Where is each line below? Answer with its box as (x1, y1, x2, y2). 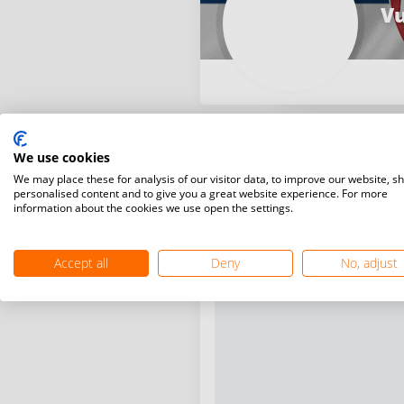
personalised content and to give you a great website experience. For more (14, 186, 388, 201)
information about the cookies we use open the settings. (14, 200, 293, 216)
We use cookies (14, 149, 110, 166)
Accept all (53, 254, 108, 271)
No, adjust (341, 254, 399, 271)
